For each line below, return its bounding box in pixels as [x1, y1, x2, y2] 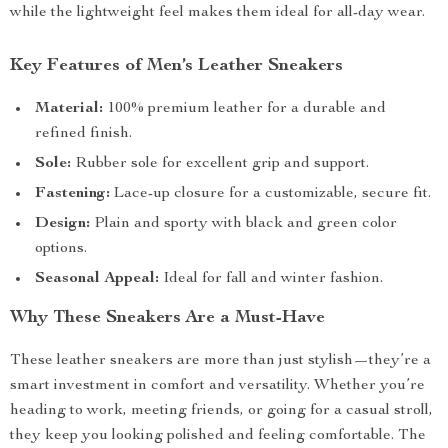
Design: [35, 216, 90, 232]
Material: [35, 101, 103, 117]
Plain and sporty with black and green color [90, 216, 397, 232]
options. [35, 241, 87, 257]
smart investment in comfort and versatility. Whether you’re [10, 378, 425, 394]
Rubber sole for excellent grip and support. [71, 156, 369, 172]
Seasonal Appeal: [35, 271, 159, 287]
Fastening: [35, 186, 110, 202]
